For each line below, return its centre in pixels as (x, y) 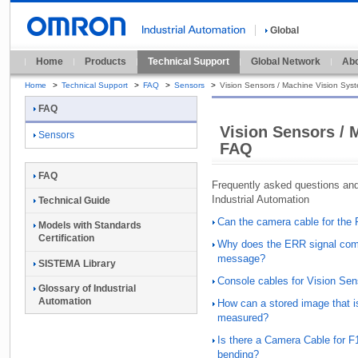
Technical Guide (74, 200)
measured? (243, 318)
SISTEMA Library (77, 263)
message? (241, 259)
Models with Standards (90, 226)
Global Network (286, 61)
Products (105, 61)
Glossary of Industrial (87, 289)
